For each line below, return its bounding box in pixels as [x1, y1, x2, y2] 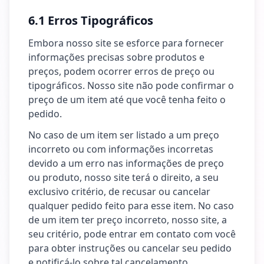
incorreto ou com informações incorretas [28, 143, 213, 156]
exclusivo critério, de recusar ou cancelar [28, 185, 210, 198]
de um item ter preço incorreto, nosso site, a [28, 213, 227, 226]
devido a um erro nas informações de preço [28, 157, 224, 170]
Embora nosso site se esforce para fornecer [28, 37, 224, 49]
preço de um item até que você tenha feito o [28, 93, 226, 106]
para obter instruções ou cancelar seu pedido [28, 242, 232, 255]
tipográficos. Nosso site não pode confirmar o [28, 79, 234, 92]
